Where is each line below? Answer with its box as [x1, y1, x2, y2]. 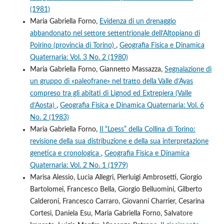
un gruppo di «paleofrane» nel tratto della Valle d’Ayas [29, 77, 193, 85]
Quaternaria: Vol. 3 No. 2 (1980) [29, 53, 128, 61]
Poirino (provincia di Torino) [29, 41, 116, 49]
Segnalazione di [164, 65, 211, 73]
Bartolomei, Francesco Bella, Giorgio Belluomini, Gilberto [29, 185, 202, 193]
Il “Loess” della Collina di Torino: [99, 125, 195, 133]
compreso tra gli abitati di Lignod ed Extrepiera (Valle [29, 89, 191, 97]
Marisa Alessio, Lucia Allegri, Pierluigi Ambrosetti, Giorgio [29, 173, 202, 181]
